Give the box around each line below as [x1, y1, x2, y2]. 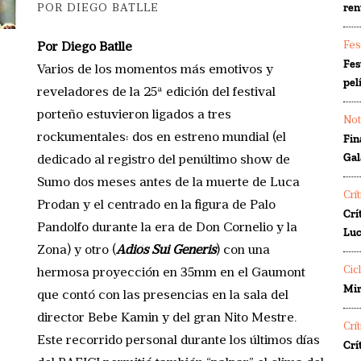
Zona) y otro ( [37, 243, 116, 257]
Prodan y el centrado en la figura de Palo [37, 198, 276, 212]
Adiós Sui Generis [116, 243, 216, 257]
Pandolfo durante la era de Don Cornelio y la [37, 221, 297, 234]
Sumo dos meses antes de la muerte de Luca [37, 176, 300, 189]
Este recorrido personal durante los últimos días [37, 334, 320, 347]
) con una [216, 243, 270, 257]
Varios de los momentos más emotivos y [37, 63, 273, 77]
